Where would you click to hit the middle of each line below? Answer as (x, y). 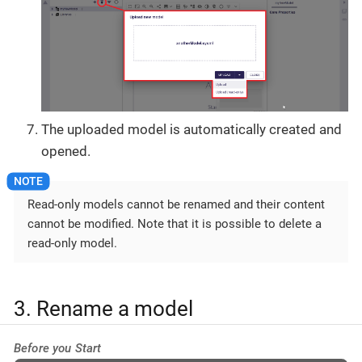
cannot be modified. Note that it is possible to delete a (175, 224)
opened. (66, 151)
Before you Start (58, 348)
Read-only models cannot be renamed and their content (176, 205)
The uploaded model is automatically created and (192, 129)
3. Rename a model (103, 309)
